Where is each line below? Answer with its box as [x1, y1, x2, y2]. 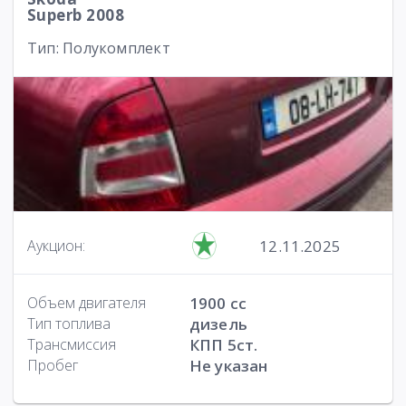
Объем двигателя [27, 293, 146, 313]
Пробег [27, 355, 78, 375]
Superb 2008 [27, 5, 125, 25]
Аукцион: [27, 236, 85, 256]
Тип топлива [27, 314, 111, 333]
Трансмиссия [27, 334, 116, 354]
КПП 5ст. [188, 334, 258, 355]
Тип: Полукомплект [27, 38, 170, 58]
